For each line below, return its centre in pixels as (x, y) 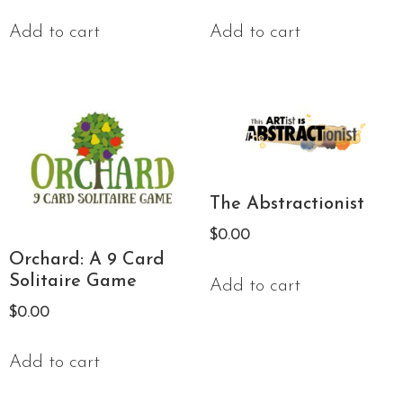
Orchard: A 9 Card (87, 260)
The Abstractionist (287, 205)
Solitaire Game (73, 281)
